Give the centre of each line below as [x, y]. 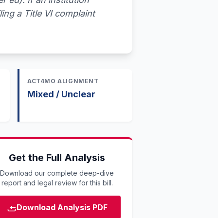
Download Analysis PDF [62, 207]
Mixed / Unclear [61, 94]
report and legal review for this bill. [57, 183]
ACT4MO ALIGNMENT [63, 81]
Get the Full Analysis [57, 158]
